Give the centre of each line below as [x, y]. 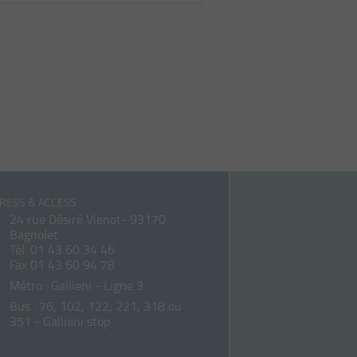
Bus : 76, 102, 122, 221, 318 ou [96, 306]
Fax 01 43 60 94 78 [62, 265]
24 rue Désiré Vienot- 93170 [88, 219]
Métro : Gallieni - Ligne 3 [76, 285]
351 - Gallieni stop [60, 321]
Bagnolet [34, 234]
